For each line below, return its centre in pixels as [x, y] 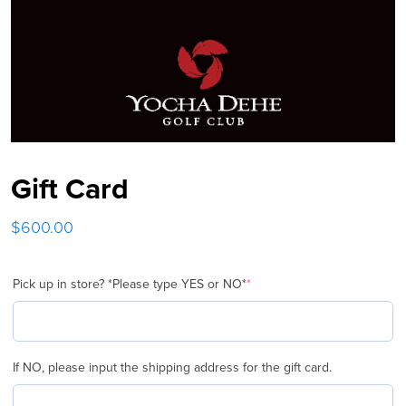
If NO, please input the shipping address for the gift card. [172, 368]
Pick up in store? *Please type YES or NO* [130, 285]
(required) [48, 302]
